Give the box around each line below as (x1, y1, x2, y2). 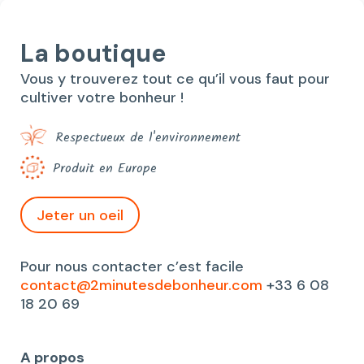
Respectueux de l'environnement (55, 128, 240, 149)
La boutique (20, 37, 166, 70)
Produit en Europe (53, 158, 157, 180)
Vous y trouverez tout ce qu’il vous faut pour (20, 69, 330, 89)
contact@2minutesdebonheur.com (20, 275, 262, 296)
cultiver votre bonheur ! (20, 88, 184, 108)
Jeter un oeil (37, 205, 123, 225)
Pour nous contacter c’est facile (20, 257, 244, 277)
